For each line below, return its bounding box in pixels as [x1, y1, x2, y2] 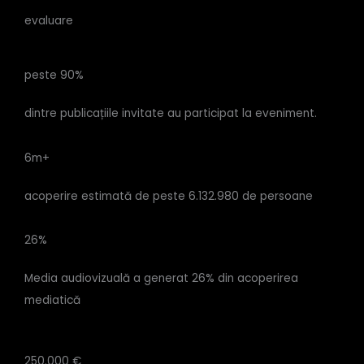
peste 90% [24, 67, 84, 84]
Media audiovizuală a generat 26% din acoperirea [24, 271, 298, 287]
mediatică [24, 292, 80, 309]
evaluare [24, 13, 73, 29]
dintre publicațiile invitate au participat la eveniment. [24, 106, 317, 122]
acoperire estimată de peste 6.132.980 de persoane [24, 188, 313, 204]
